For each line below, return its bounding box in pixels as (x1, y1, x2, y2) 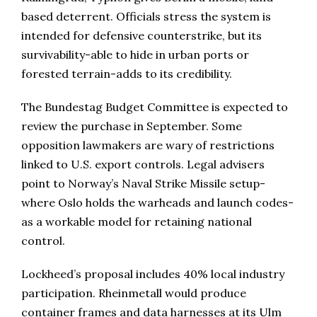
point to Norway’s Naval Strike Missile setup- (21, 176, 265, 191)
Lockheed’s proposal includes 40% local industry (21, 267, 284, 282)
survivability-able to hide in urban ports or (21, 47, 249, 62)
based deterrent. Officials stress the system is (21, 9, 271, 24)
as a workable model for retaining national (21, 214, 252, 229)
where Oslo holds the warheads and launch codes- (21, 195, 294, 210)
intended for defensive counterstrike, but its (21, 28, 262, 43)
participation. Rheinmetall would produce (21, 286, 246, 301)
